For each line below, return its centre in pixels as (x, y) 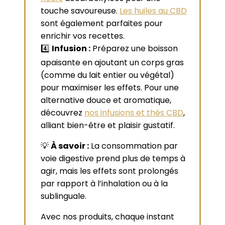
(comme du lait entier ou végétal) (107, 75)
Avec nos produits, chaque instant (107, 216)
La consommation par (133, 146)
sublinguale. (64, 196)
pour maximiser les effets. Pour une (110, 87)
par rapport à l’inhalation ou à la (104, 183)
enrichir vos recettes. (83, 36)
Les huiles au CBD (153, 11)
